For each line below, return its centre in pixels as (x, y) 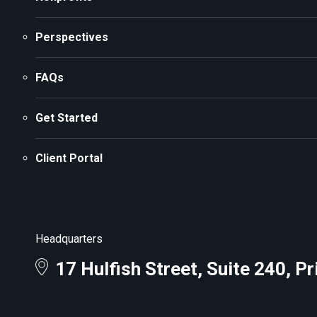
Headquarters (69, 238)
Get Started (67, 117)
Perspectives (72, 37)
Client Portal (69, 158)
